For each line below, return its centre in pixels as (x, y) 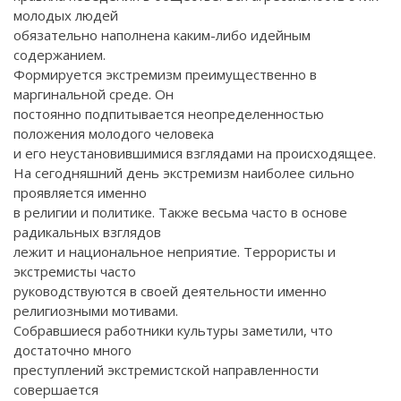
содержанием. (60, 54)
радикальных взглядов (87, 231)
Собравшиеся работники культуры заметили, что (173, 330)
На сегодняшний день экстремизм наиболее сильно (184, 172)
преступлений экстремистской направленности (166, 369)
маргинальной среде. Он (94, 94)
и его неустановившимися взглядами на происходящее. (195, 153)
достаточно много (73, 350)
